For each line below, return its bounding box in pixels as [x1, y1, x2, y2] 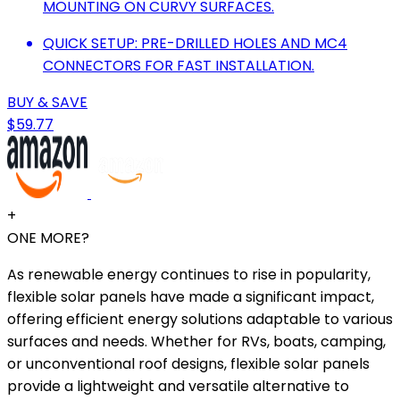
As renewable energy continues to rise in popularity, [7, 263, 371, 285]
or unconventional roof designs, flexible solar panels [7, 353, 370, 374]
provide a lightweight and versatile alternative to [7, 375, 349, 396]
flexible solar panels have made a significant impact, [7, 286, 374, 307]
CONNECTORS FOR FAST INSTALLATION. [43, 54, 314, 76]
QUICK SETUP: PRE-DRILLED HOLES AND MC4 [43, 32, 347, 54]
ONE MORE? [7, 227, 89, 248]
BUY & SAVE [7, 91, 87, 112]
